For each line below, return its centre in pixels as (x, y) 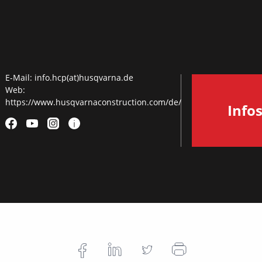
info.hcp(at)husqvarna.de (84, 77)
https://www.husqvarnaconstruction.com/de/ (93, 102)
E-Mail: (19, 77)
